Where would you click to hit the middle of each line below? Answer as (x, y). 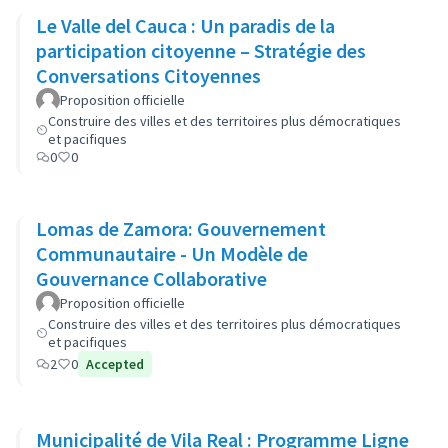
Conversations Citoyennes (148, 75)
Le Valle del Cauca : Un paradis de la (185, 25)
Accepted (115, 364)
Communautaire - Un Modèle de (172, 253)
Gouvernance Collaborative (151, 278)
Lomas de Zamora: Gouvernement (181, 228)
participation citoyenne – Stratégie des (201, 50)
